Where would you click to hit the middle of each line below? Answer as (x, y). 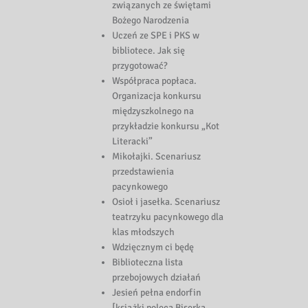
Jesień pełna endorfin (157, 293)
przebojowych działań (157, 278)
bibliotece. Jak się (149, 51)
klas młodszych (144, 232)
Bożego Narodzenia (151, 21)
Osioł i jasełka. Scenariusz (166, 202)
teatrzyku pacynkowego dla (168, 217)
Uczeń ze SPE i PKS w (156, 36)
